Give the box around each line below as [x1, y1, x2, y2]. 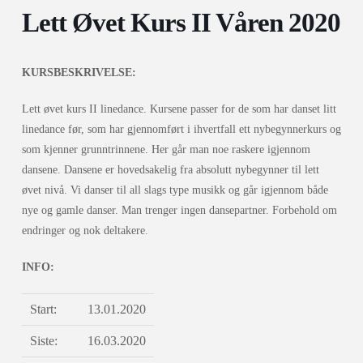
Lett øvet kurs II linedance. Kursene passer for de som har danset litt [21, 103, 336, 116]
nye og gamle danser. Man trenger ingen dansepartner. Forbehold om [21, 204, 337, 217]
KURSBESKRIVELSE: [21, 66, 136, 79]
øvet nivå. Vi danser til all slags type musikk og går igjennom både [21, 184, 328, 197]
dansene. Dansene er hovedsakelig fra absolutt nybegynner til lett [21, 164, 319, 177]
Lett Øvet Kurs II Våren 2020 [21, 8, 340, 38]
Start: [29, 302, 57, 317]
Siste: [29, 334, 58, 348]
